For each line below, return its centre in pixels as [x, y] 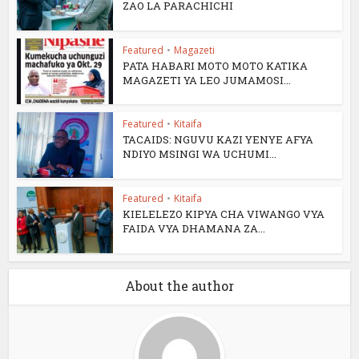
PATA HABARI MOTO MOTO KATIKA [216, 65]
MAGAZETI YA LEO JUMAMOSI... [207, 80]
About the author [179, 285]
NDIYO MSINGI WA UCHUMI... [200, 154]
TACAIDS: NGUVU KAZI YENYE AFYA [218, 140]
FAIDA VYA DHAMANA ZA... [194, 229]
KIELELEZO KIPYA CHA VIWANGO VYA [224, 214]
